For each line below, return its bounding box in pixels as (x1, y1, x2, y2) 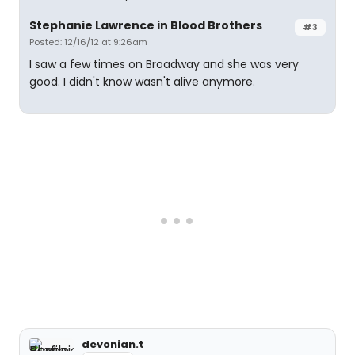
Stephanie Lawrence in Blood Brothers (29, 17, 262, 33)
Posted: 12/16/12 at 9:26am (29, 36, 147, 48)
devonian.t (82, 337, 144, 352)
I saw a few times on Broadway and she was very (29, 56, 299, 72)
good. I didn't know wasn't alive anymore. (29, 74, 255, 90)
